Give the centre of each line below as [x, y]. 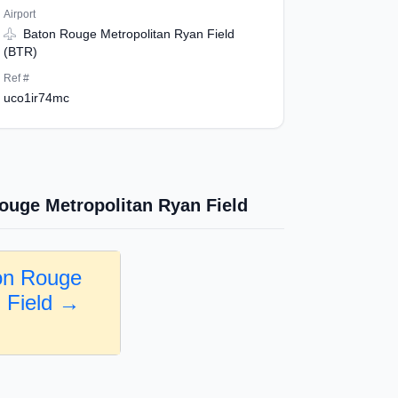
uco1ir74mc [36, 98]
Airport [19, 14]
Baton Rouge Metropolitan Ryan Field [127, 34]
